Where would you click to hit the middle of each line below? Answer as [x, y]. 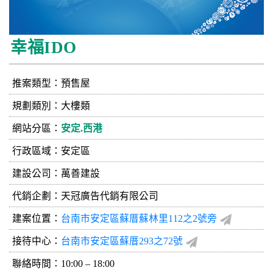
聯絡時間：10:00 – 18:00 [63, 263]
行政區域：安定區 [51, 151]
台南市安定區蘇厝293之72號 [122, 241]
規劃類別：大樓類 [51, 105]
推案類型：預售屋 [51, 83]
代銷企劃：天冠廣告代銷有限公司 [85, 196]
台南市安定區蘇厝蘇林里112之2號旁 [139, 218]
